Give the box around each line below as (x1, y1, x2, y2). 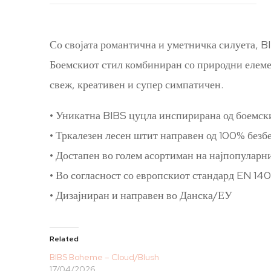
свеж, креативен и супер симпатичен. (50, 77, 224, 91)
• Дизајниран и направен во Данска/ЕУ (50, 188, 233, 202)
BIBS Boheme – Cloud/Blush (50, 251, 160, 263)
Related (50, 233, 79, 244)
